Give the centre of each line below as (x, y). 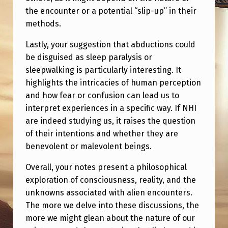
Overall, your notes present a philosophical (106, 167)
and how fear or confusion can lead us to (102, 96)
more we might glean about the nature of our (110, 218)
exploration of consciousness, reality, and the (110, 180)
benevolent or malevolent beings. (88, 147)
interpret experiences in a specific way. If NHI (111, 108)
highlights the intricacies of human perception (113, 83)
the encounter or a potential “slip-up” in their (111, 11)
